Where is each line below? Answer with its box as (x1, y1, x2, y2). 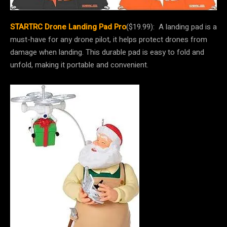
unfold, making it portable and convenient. (10, 59, 150, 71)
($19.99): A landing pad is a (126, 21, 217, 33)
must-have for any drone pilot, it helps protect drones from (10, 34, 207, 46)
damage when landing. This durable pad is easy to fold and (10, 47, 204, 58)
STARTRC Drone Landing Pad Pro (10, 21, 126, 33)
